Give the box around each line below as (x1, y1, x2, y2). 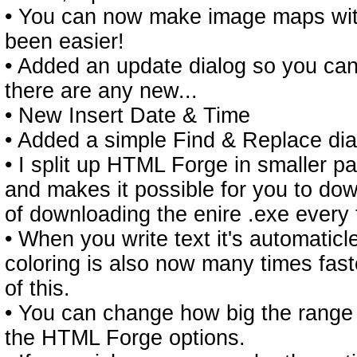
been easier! (5, 29, 124, 53)
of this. (5, 277, 70, 300)
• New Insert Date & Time (5, 104, 250, 127)
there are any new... (5, 79, 198, 103)
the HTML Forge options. (5, 326, 245, 350)
